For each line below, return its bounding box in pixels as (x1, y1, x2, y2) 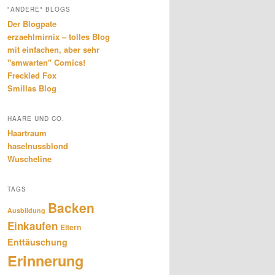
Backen (48, 198, 95, 217)
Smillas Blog (7, 82, 56, 94)
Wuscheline (7, 152, 52, 165)
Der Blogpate (7, 17, 56, 29)
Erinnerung (7, 250, 83, 271)
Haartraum (7, 126, 47, 139)
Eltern (60, 222, 81, 233)
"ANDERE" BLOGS (7, 4, 71, 14)
